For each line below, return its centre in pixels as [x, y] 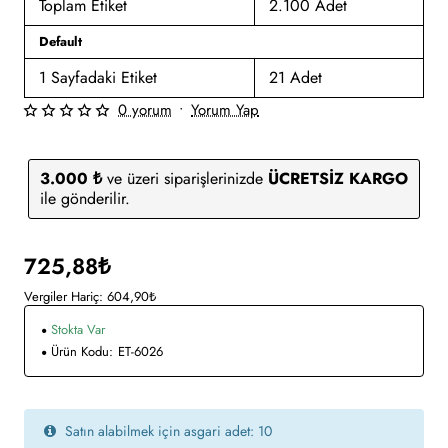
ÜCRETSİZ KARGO [337, 179]
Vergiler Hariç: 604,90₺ [90, 297]
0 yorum [145, 109]
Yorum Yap [225, 109]
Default [60, 41]
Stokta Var [78, 330]
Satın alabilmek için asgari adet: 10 [166, 431]
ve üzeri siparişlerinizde [184, 179]
